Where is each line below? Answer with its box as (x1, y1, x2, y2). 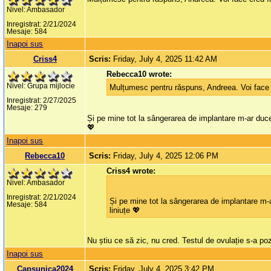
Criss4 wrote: (106, 166, 156, 176)
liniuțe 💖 (109, 206, 141, 215)
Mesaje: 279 (7, 104, 48, 112)
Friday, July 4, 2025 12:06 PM (113, 151, 219, 161)
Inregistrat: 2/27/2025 (7, 97, 77, 105)
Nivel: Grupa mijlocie (7, 82, 76, 90)
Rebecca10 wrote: (106, 70, 172, 79)
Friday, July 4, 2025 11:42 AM (113, 54, 218, 64)
